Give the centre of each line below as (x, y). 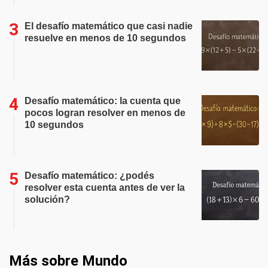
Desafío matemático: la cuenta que (103, 101)
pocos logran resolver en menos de (105, 113)
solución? (47, 200)
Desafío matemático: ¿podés (89, 176)
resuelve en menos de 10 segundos (105, 38)
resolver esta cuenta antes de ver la (105, 188)
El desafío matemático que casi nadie (109, 26)
